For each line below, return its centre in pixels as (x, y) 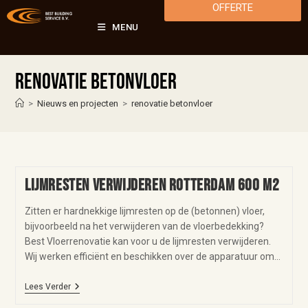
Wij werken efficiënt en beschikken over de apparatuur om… (152, 256)
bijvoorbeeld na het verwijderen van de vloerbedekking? (144, 226)
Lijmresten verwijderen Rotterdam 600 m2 (152, 185)
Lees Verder (47, 287)
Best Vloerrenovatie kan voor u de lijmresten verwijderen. (147, 241)
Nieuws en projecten (78, 103)
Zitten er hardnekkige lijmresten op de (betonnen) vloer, (144, 211)
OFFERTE (233, 8)
